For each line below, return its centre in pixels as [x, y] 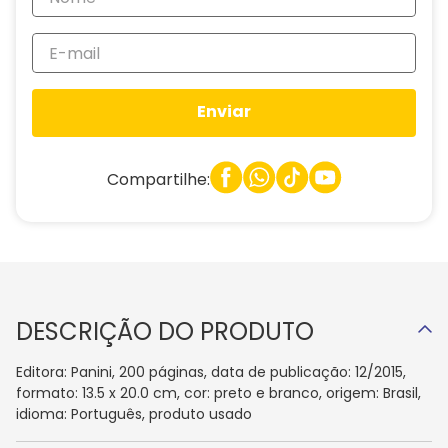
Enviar [224, 112]
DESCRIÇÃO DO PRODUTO [165, 331]
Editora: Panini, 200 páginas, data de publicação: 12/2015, [211, 372]
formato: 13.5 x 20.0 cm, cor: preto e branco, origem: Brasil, [218, 393]
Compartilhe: [158, 179]
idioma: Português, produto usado [134, 414]
